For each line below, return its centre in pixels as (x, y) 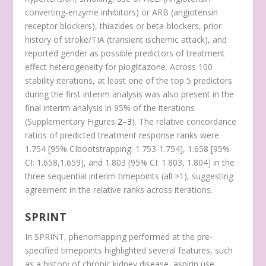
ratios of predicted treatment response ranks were (122, 135)
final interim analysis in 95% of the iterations (110, 108)
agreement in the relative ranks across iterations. (119, 190)
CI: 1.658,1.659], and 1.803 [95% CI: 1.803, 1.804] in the (130, 163)
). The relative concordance (184, 122)
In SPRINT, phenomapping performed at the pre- (119, 236)
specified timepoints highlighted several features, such (129, 250)
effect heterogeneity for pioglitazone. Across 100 (119, 67)
